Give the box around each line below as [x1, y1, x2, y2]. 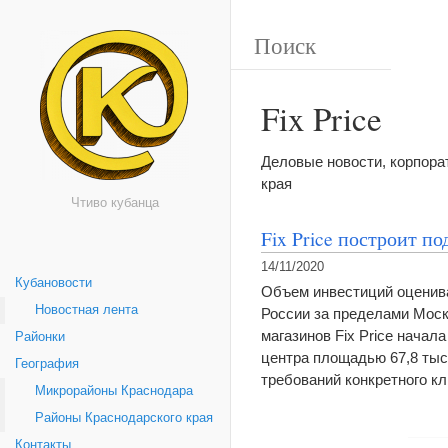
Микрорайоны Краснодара [35, 384, 193, 398]
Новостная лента [35, 303, 138, 317]
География [15, 357, 79, 371]
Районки [15, 330, 65, 344]
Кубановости [15, 276, 92, 290]
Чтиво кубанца [71, 196, 159, 210]
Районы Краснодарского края [35, 411, 213, 425]
